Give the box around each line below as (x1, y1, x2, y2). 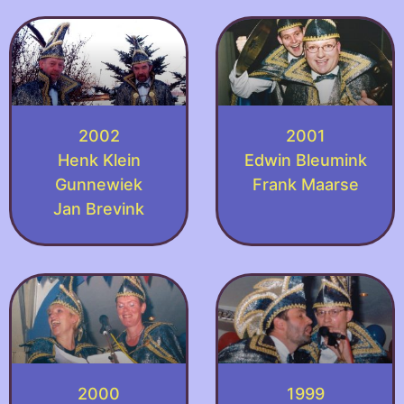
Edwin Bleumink (243, 151, 367, 170)
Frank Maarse (252, 175, 359, 195)
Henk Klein (57, 151, 141, 170)
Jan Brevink (53, 199, 144, 219)
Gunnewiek (55, 175, 142, 195)
